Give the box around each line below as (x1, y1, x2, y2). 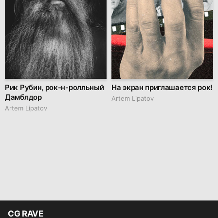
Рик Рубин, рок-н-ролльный (5, 82, 104, 92)
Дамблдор (5, 92, 42, 102)
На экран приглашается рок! (111, 82, 213, 92)
